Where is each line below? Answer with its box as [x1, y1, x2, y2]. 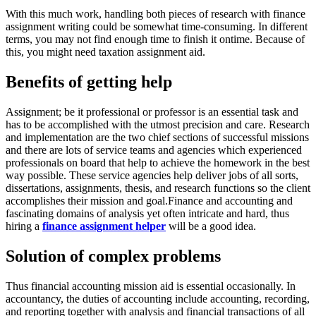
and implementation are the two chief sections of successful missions [6, 130, 309, 143]
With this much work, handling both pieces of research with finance [6, 7, 305, 20]
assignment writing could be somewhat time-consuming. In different [6, 20, 308, 32]
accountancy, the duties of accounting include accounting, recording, [6, 292, 310, 305]
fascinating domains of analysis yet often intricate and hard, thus [6, 207, 289, 219]
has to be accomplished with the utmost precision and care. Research [6, 118, 310, 130]
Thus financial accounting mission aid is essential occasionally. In [6, 279, 296, 292]
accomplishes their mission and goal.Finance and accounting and [6, 194, 293, 207]
